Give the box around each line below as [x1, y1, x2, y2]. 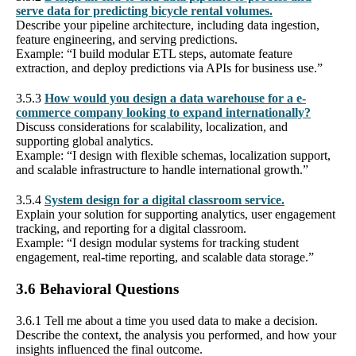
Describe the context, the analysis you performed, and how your [16, 327, 336, 342]
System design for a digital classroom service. [44, 192, 284, 207]
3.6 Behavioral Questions [16, 280, 179, 297]
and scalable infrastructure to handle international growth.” [16, 162, 308, 176]
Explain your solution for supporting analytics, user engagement [16, 207, 335, 221]
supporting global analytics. [16, 133, 153, 148]
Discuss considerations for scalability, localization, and [16, 119, 288, 133]
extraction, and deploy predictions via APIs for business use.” [16, 60, 323, 75]
